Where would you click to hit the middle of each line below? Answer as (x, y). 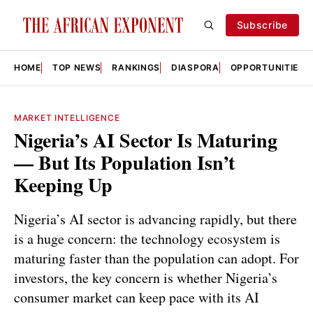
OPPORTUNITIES (267, 67)
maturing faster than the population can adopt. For (156, 258)
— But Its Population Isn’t (124, 162)
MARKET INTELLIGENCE (67, 118)
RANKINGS (136, 67)
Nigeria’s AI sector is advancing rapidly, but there (155, 219)
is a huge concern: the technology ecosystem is (147, 238)
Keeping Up (63, 185)
